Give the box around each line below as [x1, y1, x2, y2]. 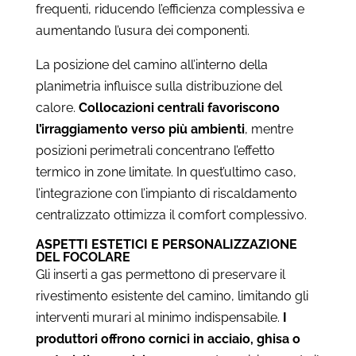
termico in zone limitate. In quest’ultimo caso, [35, 164, 296, 180]
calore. [35, 99, 79, 115]
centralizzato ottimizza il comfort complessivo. [35, 207, 307, 222]
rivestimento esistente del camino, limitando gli [35, 288, 308, 304]
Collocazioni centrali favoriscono [78, 99, 280, 115]
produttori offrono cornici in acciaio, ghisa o [35, 331, 300, 346]
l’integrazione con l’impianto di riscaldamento [35, 185, 297, 201]
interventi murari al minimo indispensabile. [35, 309, 283, 325]
